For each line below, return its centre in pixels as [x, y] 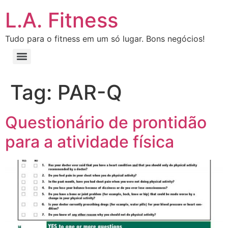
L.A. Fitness [62, 20]
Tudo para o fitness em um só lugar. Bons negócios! [105, 39]
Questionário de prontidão [106, 122]
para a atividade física [90, 142]
